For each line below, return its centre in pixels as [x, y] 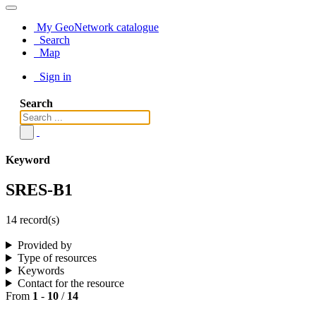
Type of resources [57, 257]
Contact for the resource [71, 283]
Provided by [44, 245]
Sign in [54, 77]
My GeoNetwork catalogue [96, 27]
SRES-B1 [39, 189]
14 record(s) [32, 219]
